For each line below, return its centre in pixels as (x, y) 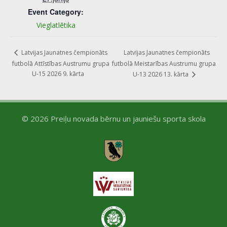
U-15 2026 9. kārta (58, 73)
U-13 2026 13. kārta (161, 74)
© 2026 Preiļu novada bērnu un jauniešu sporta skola (113, 118)
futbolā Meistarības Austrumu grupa (164, 64)
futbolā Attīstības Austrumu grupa (61, 63)
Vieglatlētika (56, 25)
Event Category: (56, 11)
